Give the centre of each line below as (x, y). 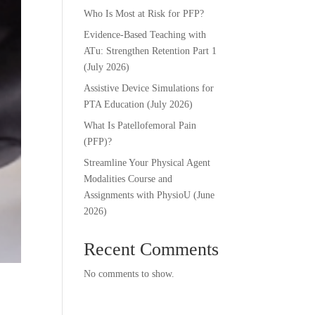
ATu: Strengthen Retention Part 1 (150, 51)
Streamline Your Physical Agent (147, 163)
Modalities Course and (128, 179)
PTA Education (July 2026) (139, 104)
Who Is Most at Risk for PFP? (144, 14)
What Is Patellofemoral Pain (140, 126)
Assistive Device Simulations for (149, 88)
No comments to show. (129, 274)
